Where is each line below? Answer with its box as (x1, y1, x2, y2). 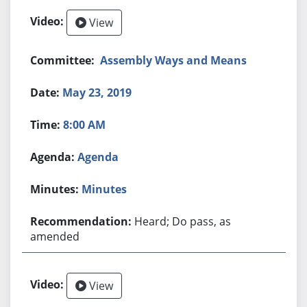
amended (30, 228, 80, 244)
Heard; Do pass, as (134, 213, 232, 229)
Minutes (82, 181, 127, 197)
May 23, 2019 (62, 84, 132, 100)
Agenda (77, 149, 119, 164)
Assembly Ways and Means (100, 52, 247, 68)
